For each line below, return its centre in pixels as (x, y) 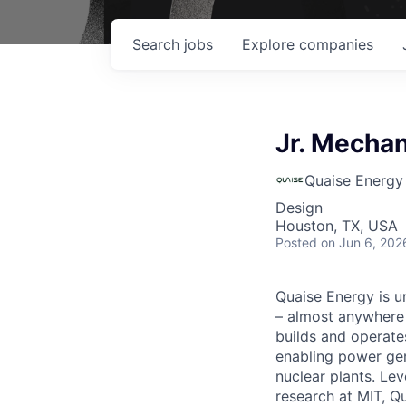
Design (299, 208)
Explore (271, 44)
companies (336, 44)
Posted (296, 242)
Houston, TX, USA (337, 226)
